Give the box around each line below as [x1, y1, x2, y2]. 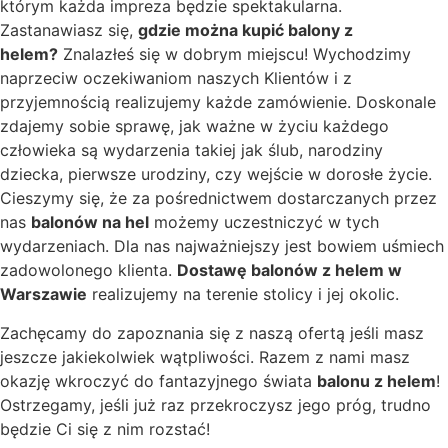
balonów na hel [31, 212, 149, 233]
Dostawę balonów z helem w [177, 260, 402, 281]
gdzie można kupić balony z [138, 20, 353, 41]
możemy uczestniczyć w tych [149, 212, 379, 233]
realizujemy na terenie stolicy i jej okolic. [87, 284, 399, 305]
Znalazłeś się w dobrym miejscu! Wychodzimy [58, 44, 411, 65]
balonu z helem [317, 370, 436, 391]
